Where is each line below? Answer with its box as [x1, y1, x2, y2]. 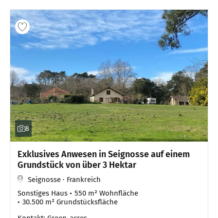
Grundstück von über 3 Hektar [18, 159, 136, 170]
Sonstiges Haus [18, 188, 68, 198]
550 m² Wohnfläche [74, 188, 138, 198]
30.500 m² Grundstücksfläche [22, 197, 118, 206]
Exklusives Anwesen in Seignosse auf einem [18, 148, 190, 160]
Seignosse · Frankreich [28, 175, 101, 184]
